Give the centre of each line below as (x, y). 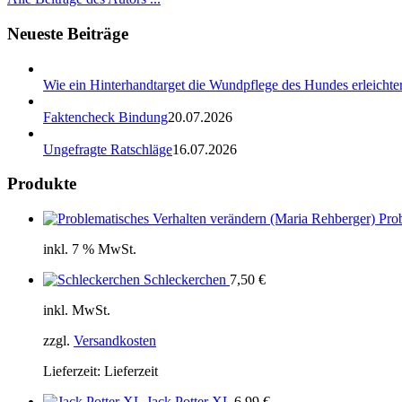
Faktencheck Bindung (105, 117)
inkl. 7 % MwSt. (90, 249)
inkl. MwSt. (77, 310)
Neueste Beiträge (68, 33)
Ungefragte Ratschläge (108, 149)
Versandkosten (115, 341)
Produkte (42, 184)
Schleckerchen (185, 280)
